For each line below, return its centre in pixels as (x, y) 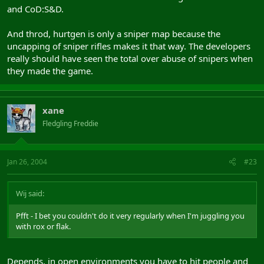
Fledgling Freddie (70, 123)
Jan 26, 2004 (27, 162)
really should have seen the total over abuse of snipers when (130, 58)
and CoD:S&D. (35, 9)
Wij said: (30, 193)
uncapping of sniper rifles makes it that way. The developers (129, 46)
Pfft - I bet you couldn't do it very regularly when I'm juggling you (130, 216)
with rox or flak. (43, 226)
